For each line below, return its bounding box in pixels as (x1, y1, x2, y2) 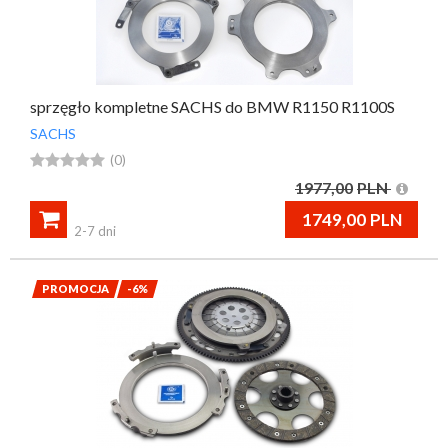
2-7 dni (74, 222, 116, 239)
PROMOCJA (42, 281, 109, 295)
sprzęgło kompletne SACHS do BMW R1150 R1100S (30, 96, 395, 116)
